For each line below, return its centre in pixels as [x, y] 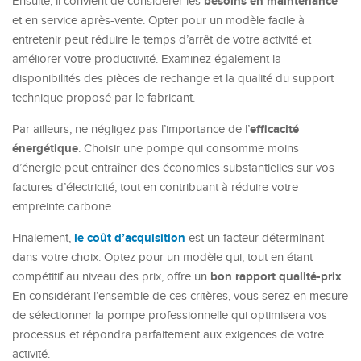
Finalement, [43, 238]
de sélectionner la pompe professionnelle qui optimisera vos [170, 315]
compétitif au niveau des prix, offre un [111, 277]
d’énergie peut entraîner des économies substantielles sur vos [173, 168]
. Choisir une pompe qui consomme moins [189, 149]
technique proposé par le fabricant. [104, 98]
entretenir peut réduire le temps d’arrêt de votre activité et [162, 40]
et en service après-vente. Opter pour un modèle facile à [158, 21]
